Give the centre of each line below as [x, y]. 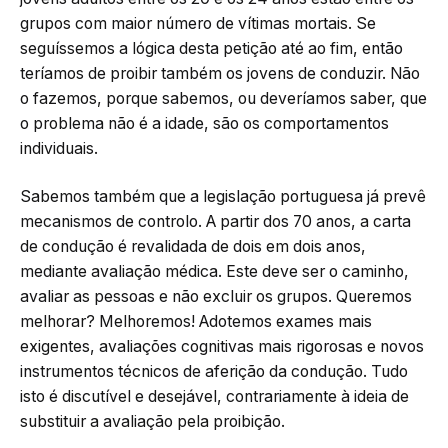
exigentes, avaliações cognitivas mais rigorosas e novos [222, 346]
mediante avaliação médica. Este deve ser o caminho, [214, 271]
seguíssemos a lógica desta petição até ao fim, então [211, 49]
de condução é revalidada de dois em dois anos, [193, 246]
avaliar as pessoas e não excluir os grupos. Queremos [216, 296]
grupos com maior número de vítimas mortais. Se [198, 24]
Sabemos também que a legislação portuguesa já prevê [223, 196]
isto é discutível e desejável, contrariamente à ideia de [214, 396]
